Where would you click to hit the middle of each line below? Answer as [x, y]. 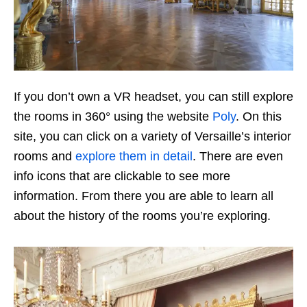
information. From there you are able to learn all [144, 196]
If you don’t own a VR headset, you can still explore [153, 96]
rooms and [45, 156]
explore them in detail [134, 156]
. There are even [238, 156]
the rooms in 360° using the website [113, 116]
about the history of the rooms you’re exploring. [142, 216]
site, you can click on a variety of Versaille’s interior [152, 136]
